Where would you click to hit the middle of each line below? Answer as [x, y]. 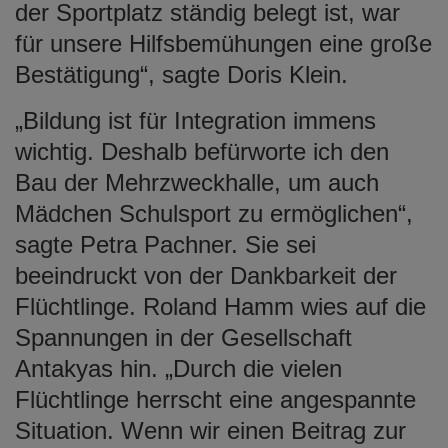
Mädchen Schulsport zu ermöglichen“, [214, 213]
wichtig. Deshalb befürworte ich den [202, 151]
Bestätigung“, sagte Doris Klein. [181, 74]
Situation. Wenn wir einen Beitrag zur [210, 430]
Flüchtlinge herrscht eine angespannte [215, 399]
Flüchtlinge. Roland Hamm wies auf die [220, 306]
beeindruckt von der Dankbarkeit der [206, 275]
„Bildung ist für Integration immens [195, 120]
